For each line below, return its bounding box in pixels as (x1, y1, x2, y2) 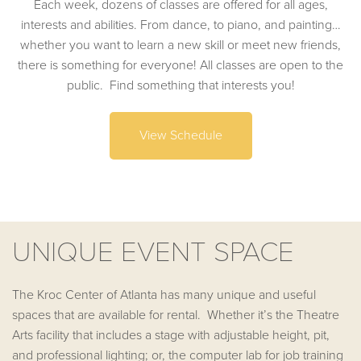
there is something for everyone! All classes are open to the (18, 57, 343, 74)
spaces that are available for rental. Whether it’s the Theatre (12, 306, 339, 323)
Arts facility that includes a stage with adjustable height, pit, (12, 326, 330, 343)
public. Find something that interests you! (66, 77, 295, 94)
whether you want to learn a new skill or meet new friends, (20, 37, 341, 54)
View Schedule (139, 127, 222, 144)
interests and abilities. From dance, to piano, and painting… (20, 17, 341, 34)
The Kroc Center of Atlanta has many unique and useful (12, 286, 316, 303)
